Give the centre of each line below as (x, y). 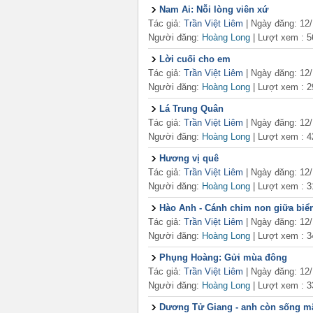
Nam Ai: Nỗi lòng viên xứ (214, 9)
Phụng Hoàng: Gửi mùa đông (223, 257)
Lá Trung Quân (191, 109)
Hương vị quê (189, 158)
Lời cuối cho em (195, 59)
